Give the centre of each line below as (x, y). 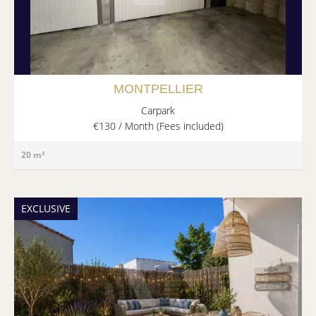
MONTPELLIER (158, 89)
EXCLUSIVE (46, 208)
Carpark (158, 110)
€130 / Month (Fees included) (158, 126)
